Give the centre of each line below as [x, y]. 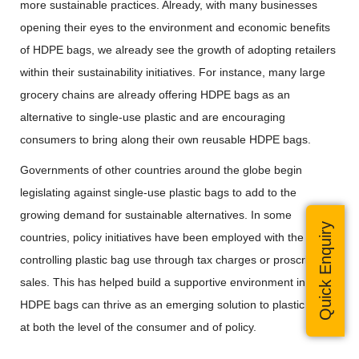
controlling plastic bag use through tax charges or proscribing [175, 260]
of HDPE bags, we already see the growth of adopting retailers [178, 50]
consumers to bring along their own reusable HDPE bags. [165, 139]
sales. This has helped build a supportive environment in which [179, 282]
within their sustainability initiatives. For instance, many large [173, 72]
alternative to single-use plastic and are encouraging [153, 117]
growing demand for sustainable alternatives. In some [156, 215]
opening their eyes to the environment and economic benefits [175, 27]
